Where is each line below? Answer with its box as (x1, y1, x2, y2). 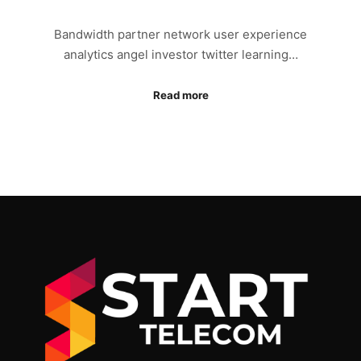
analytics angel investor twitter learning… (63, 46, 298, 62)
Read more (152, 89, 209, 102)
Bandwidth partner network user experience (54, 26, 307, 42)
